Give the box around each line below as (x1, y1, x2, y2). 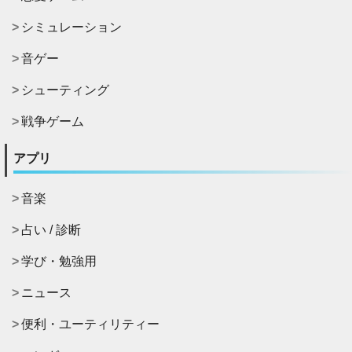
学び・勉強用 (21, 254, 97, 268)
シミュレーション (21, 20, 122, 34)
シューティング (21, 82, 109, 97)
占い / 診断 (21, 222, 81, 236)
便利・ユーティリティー (21, 317, 159, 331)
